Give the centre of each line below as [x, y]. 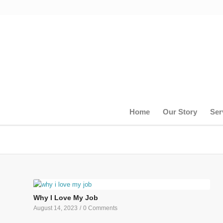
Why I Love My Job [66, 198]
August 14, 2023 [56, 208]
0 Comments [100, 208]
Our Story [180, 112]
